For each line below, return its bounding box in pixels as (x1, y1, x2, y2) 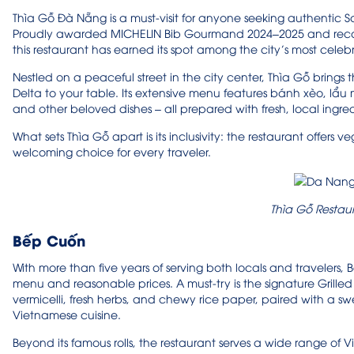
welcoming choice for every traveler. (13, 143, 211, 159)
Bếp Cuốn (13, 228, 85, 250)
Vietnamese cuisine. (13, 306, 121, 322)
